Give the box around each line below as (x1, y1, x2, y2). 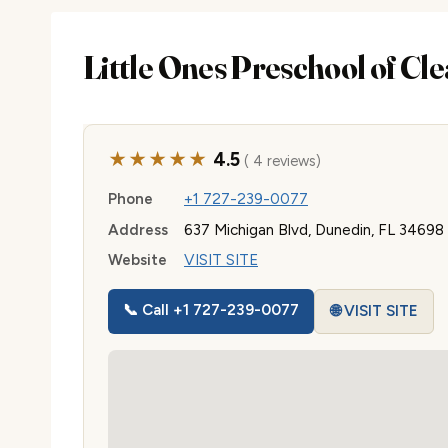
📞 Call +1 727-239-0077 (123, 301, 300, 320)
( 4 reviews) (239, 152, 321, 170)
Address (108, 220, 168, 239)
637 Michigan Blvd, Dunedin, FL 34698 (184, 220, 444, 239)
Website (108, 251, 167, 270)
